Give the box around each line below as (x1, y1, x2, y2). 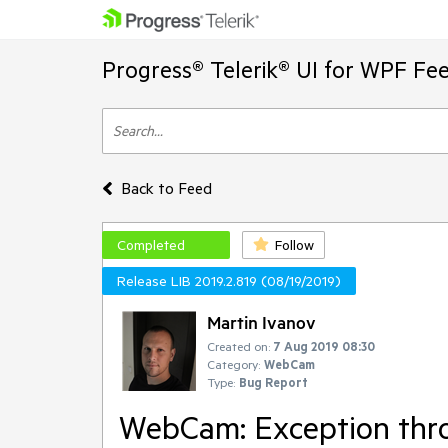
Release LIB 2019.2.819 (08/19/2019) (117, 272, 341, 290)
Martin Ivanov (207, 311, 316, 333)
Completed (117, 236, 185, 254)
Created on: (207, 338, 270, 354)
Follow (275, 236, 314, 254)
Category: (207, 356, 260, 372)
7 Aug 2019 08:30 (274, 338, 375, 354)
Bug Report (239, 374, 308, 390)
